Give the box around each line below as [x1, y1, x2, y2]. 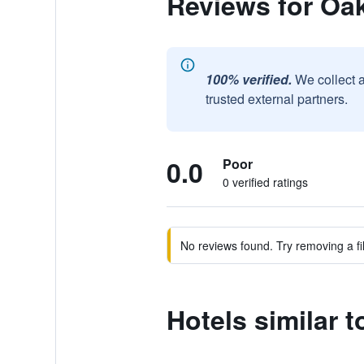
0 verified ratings [222, 174, 308, 190]
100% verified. [205, 70, 292, 89]
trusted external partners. [205, 89, 348, 108]
